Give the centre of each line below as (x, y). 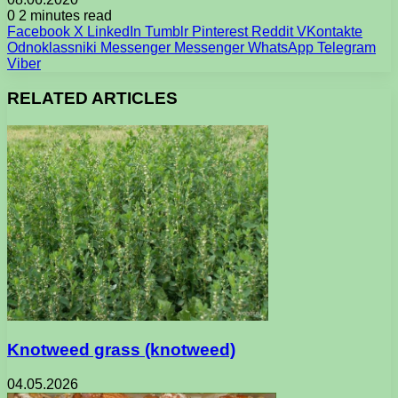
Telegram (346, 48)
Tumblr (167, 32)
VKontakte (330, 32)
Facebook (39, 32)
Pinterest (220, 32)
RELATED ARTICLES (92, 98)
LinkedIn (114, 32)
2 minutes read (64, 16)
